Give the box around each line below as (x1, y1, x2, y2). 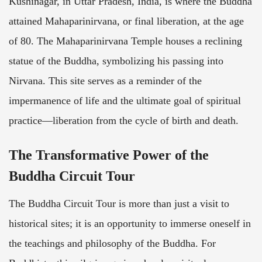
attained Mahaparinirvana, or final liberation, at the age (9, 15, 244, 27)
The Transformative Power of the (9, 147, 209, 163)
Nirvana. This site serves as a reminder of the (9, 75, 202, 87)
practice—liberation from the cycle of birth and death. (9, 115, 239, 127)
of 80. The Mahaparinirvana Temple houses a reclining (9, 35, 242, 47)
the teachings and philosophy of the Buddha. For (9, 237, 216, 250)
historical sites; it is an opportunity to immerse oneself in (9, 218, 251, 230)
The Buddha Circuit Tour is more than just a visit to (9, 198, 229, 210)
